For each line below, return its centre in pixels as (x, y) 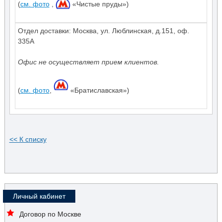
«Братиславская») (99, 90)
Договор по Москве (50, 214)
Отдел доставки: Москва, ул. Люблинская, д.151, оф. (103, 30)
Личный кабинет (39, 196)
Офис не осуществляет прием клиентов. (88, 62)
